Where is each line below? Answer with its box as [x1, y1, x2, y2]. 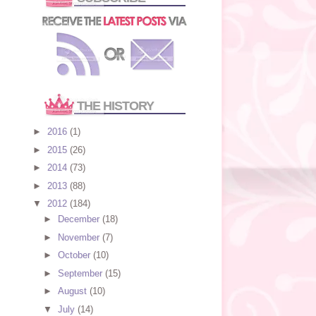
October [58, 250, 94, 261]
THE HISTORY [76, 98, 154, 113]
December [58, 214, 103, 225]
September [58, 267, 106, 279]
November [58, 231, 103, 243]
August [58, 286, 90, 297]
